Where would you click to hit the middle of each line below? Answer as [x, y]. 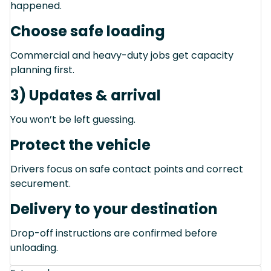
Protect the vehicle [80, 145]
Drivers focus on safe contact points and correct [127, 169]
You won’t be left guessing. [73, 119]
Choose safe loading [88, 31]
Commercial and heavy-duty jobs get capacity [122, 55]
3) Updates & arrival [86, 95]
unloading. [34, 247]
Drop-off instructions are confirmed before [114, 233]
